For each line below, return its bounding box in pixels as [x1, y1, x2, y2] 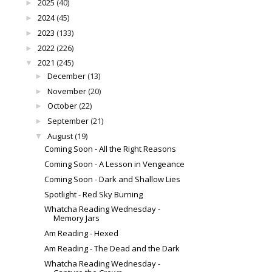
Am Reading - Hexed [44, 228, 119, 239]
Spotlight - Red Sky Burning [44, 188, 143, 200]
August [47, 130, 73, 141]
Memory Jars [53, 212, 100, 224]
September [47, 115, 89, 127]
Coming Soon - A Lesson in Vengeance [44, 158, 185, 170]
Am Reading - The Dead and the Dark [44, 242, 180, 254]
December [47, 70, 86, 81]
